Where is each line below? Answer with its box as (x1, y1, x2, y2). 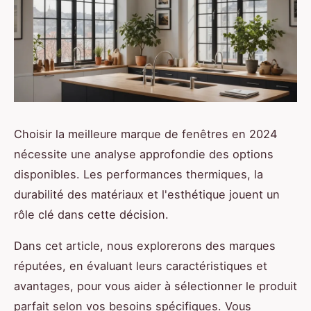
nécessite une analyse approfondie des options (14, 146, 274, 161)
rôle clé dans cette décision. (14, 207, 169, 221)
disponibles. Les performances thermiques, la (14, 167, 263, 181)
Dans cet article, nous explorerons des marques (14, 238, 276, 253)
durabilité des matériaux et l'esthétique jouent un (14, 187, 280, 201)
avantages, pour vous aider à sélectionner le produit (14, 278, 297, 293)
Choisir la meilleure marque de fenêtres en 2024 (14, 126, 277, 141)
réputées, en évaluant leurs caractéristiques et (14, 258, 267, 273)
